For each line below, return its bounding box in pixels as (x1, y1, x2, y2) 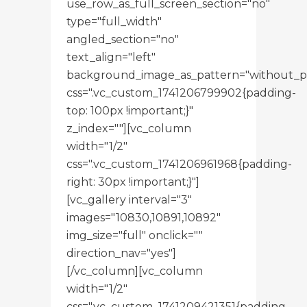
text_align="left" (66, 50, 156, 64)
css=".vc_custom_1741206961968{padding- (66, 157, 292, 171)
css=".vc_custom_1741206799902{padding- (66, 86, 296, 99)
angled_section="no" (66, 32, 179, 46)
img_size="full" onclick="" (66, 228, 203, 242)
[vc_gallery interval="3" (66, 193, 192, 206)
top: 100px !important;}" (66, 103, 193, 117)
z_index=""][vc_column (66, 121, 191, 135)
